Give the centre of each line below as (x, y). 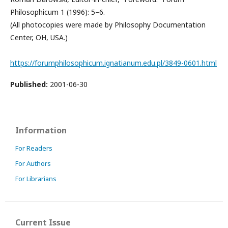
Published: (30, 84)
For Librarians (36, 179)
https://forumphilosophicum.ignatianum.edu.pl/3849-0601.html (113, 63)
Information (41, 131)
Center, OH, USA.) (39, 38)
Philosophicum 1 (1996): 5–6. (58, 12)
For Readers (34, 148)
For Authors (33, 164)
